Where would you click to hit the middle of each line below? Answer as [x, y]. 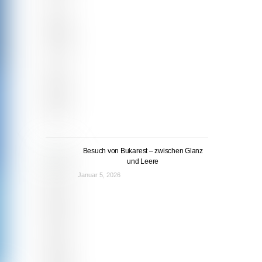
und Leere [143, 162]
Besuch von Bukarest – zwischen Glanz [143, 151]
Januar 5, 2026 [99, 175]
